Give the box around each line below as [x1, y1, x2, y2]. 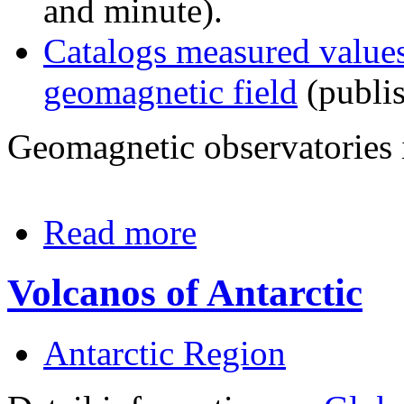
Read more [43, 212, 197, 252]
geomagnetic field [43, 71, 298, 111]
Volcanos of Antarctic [7, 271, 363, 314]
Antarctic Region [43, 333, 286, 372]
